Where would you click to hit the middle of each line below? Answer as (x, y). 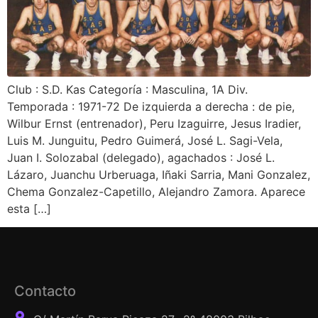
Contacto (45, 291)
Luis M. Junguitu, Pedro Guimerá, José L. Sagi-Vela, (145, 140)
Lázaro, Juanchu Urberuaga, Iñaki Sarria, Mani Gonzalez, (159, 174)
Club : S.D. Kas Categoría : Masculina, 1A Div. (127, 89)
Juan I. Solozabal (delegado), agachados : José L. (141, 157)
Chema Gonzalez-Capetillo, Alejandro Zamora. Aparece (156, 191)
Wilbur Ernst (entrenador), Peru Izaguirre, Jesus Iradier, (154, 123)
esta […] (29, 208)
